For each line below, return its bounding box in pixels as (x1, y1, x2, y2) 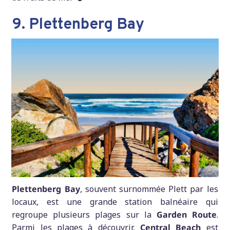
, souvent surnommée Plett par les (80, 183, 218, 195)
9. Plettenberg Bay (12, 15, 145, 34)
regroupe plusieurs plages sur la (12, 208, 157, 220)
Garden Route (156, 208, 217, 220)
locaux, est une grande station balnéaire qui (12, 196, 218, 207)
